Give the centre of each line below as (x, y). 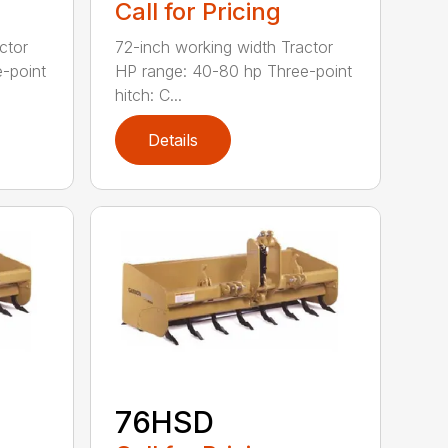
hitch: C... (149, 94)
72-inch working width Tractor (224, 46)
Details (173, 139)
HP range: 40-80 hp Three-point (234, 70)
